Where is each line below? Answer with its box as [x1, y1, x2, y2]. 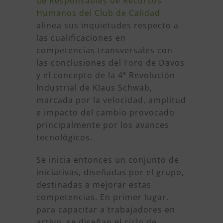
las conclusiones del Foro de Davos [36, 57, 185, 69]
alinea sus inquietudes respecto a [36, 20, 179, 31]
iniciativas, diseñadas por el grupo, [36, 167, 184, 178]
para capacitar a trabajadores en [36, 204, 175, 216]
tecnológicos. [36, 132, 93, 143]
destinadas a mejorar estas [36, 179, 151, 191]
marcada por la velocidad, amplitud [36, 95, 186, 106]
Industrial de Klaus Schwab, [36, 82, 152, 94]
